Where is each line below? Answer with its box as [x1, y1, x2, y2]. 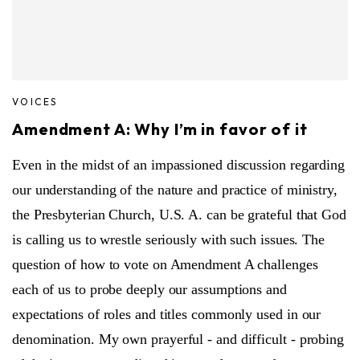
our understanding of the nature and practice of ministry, [12, 181, 337, 198]
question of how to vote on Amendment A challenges [12, 256, 318, 272]
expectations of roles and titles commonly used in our [12, 305, 321, 322]
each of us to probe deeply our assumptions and [12, 280, 287, 297]
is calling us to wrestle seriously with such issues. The [12, 231, 325, 247]
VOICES [12, 95, 58, 108]
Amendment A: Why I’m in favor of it [12, 118, 308, 139]
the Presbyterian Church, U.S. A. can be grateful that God [12, 206, 346, 223]
